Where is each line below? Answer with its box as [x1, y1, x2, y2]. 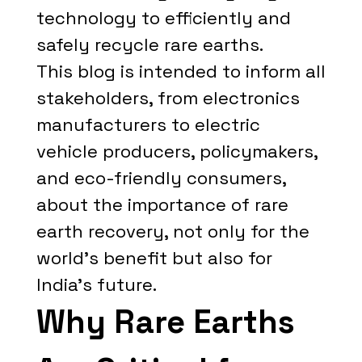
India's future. [36, 273, 157, 296]
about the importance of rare [36, 193, 288, 216]
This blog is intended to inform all [36, 60, 326, 82]
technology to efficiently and [36, 6, 291, 29]
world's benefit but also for [36, 246, 272, 269]
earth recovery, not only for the [36, 220, 309, 242]
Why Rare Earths [36, 301, 295, 343]
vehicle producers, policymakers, [36, 140, 318, 162]
